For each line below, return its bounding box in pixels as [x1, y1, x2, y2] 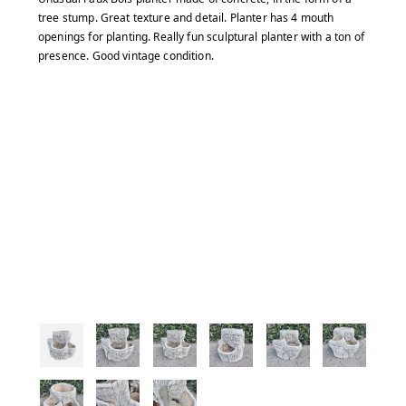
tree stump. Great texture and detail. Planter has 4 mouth [38, 9, 334, 25]
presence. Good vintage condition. [38, 47, 214, 63]
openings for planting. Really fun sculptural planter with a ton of [38, 28, 364, 44]
